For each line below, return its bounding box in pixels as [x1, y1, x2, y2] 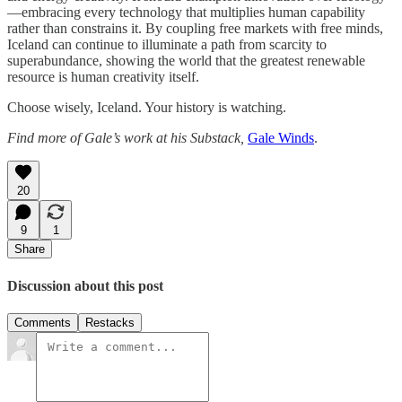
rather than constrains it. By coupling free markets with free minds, [7, 21, 383, 37]
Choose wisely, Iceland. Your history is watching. [7, 100, 286, 116]
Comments [14, 315, 71, 329]
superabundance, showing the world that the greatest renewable [7, 53, 365, 69]
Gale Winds [248, 130, 314, 146]
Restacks [85, 315, 135, 329]
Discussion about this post [7, 277, 163, 293]
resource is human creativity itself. [7, 69, 199, 85]
